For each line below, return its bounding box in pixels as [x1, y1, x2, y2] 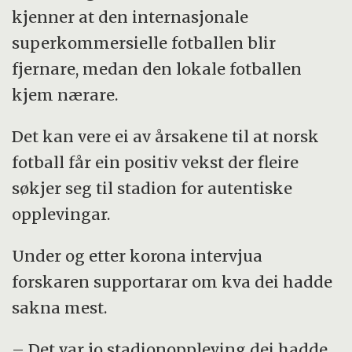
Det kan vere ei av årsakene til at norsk [12, 126, 320, 146]
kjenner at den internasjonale [12, 6, 249, 27]
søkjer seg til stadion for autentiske [12, 178, 293, 198]
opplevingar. [12, 203, 111, 224]
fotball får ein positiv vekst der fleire [12, 152, 299, 172]
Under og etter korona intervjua [12, 245, 263, 266]
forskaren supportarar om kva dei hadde [12, 271, 333, 291]
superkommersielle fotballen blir [12, 32, 277, 53]
